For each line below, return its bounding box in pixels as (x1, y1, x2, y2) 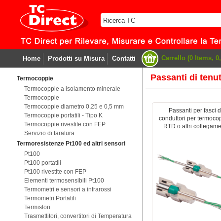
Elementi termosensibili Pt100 (24, 177, 104, 184)
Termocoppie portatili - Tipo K (24, 112, 103, 119)
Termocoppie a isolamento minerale (24, 85, 120, 92)
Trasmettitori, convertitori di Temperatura (24, 213, 132, 220)
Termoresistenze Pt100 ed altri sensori (16, 140, 125, 147)
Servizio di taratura (24, 130, 74, 137)
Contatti (111, 55, 136, 62)
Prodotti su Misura (47, 55, 105, 62)
